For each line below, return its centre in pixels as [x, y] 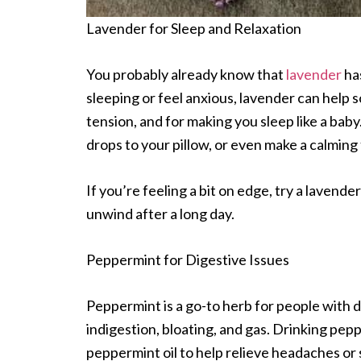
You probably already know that [186, 74]
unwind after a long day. [160, 213]
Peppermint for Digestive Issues [188, 259]
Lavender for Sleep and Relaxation [194, 28]
